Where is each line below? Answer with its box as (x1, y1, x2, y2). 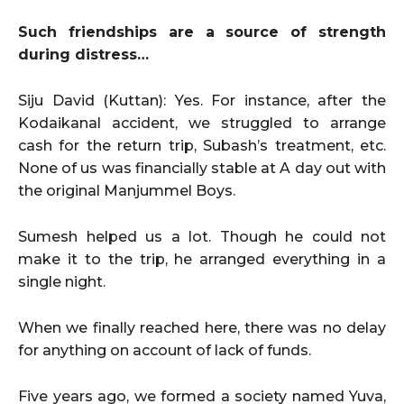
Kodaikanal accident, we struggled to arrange (18, 114, 386, 132)
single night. (18, 272, 106, 290)
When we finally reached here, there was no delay (18, 318, 386, 336)
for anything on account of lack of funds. (18, 341, 311, 359)
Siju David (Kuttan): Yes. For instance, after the (18, 91, 386, 109)
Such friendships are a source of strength (18, 23, 386, 41)
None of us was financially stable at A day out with (18, 159, 386, 177)
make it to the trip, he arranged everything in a (18, 250, 386, 268)
